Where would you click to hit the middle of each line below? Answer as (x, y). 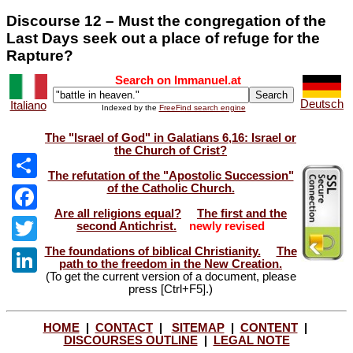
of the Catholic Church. (171, 188)
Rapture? (40, 56)
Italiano (28, 106)
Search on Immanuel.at (178, 81)
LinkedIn (46, 285)
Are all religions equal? (118, 213)
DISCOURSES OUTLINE (130, 340)
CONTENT (269, 327)
